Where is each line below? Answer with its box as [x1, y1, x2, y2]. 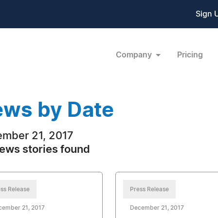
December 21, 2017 [129, 205, 184, 211]
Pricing [177, 51, 203, 59]
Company [115, 51, 154, 59]
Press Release [129, 186, 169, 192]
